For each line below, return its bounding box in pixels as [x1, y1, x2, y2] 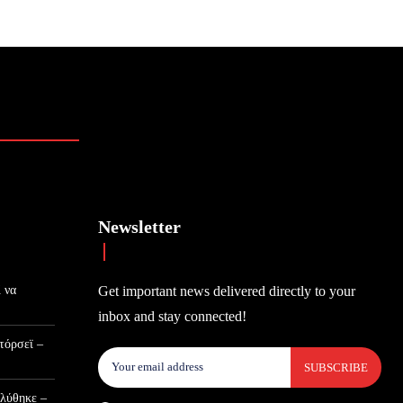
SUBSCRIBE [303, 360, 368, 374]
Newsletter [98, 216, 182, 237]
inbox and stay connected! [98, 308, 247, 324]
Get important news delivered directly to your [98, 282, 356, 299]
